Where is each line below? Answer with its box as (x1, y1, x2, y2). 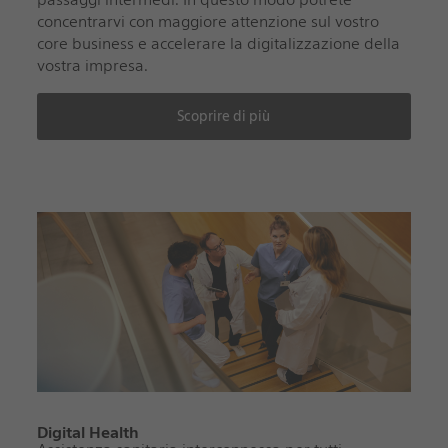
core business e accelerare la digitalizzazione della (36, 33, 400, 53)
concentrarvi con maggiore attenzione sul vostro (36, 11, 379, 31)
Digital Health (36, 422, 139, 442)
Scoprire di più (177, 107, 271, 124)
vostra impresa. (36, 55, 148, 75)
